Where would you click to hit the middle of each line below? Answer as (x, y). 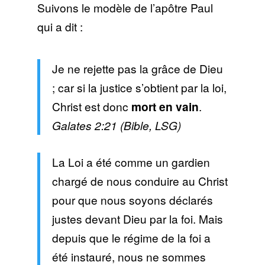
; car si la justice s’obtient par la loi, (139, 88)
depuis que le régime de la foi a (131, 238)
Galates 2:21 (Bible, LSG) (116, 125)
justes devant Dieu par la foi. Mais (137, 219)
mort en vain (165, 107)
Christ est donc (91, 106)
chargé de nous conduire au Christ (140, 181)
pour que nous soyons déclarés (132, 200)
